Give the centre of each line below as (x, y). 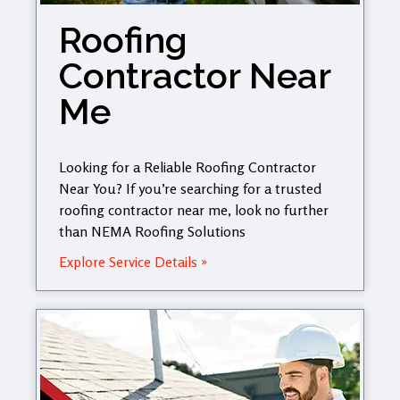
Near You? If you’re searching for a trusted (190, 188)
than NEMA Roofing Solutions (152, 231)
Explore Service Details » (133, 261)
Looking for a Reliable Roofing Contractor (187, 167)
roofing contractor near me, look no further (194, 209)
